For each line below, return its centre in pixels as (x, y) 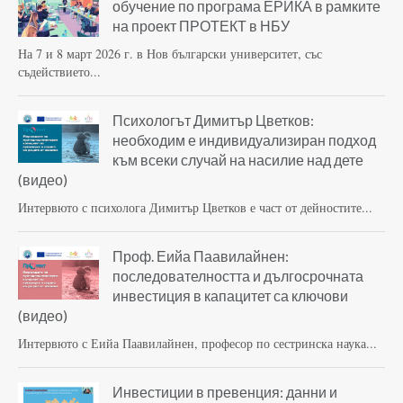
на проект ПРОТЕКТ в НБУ (201, 25)
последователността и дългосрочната (238, 275)
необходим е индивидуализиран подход (244, 139)
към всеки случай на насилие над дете (238, 159)
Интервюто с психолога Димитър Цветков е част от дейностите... (195, 207)
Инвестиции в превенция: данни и (225, 391)
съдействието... (59, 71)
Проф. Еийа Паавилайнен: (201, 255)
